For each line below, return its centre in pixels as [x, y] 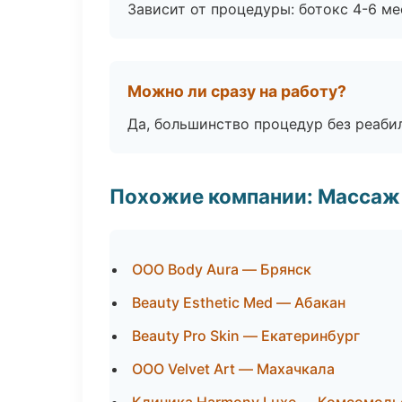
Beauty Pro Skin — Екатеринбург [246, 336]
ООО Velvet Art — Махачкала [233, 369]
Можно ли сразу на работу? [237, 91]
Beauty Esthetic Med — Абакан [239, 302]
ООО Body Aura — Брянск [222, 269]
